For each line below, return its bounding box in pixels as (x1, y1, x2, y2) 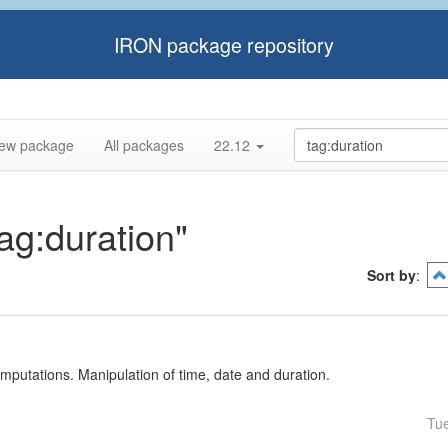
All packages (104, 135, 184, 155)
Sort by (367, 265, 416, 285)
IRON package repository (114, 30, 334, 59)
